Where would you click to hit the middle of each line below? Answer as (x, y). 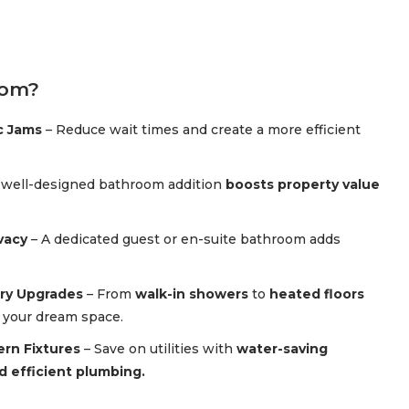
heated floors (317, 294)
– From (109, 294)
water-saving (282, 348)
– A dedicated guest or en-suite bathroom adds (186, 239)
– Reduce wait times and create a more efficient (201, 129)
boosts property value (303, 184)
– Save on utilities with (160, 348)
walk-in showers (192, 294)
